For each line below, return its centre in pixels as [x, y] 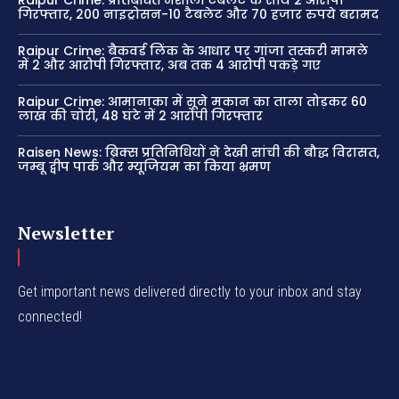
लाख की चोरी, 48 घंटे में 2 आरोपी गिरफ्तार [140, 115]
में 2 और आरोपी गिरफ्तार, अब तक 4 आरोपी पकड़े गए [169, 65]
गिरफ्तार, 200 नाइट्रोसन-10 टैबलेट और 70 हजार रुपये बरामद [198, 14]
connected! [50, 316]
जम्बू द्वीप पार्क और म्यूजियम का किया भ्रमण [144, 166]
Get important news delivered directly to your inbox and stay [190, 291]
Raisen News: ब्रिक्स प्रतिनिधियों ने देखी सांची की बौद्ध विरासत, [199, 152]
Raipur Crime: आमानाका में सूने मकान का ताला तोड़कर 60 [192, 101]
